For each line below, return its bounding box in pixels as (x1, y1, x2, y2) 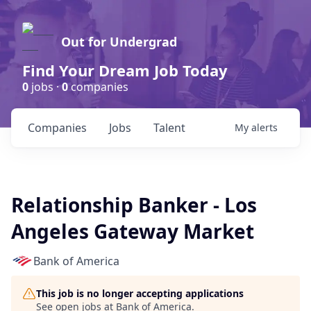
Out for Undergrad (61, 33, 177, 50)
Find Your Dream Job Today (22, 60, 228, 81)
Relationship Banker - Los (11, 192, 257, 218)
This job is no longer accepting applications (36, 287, 244, 300)
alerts (251, 121, 278, 134)
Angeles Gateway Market (11, 218, 254, 244)
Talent (153, 120, 185, 135)
